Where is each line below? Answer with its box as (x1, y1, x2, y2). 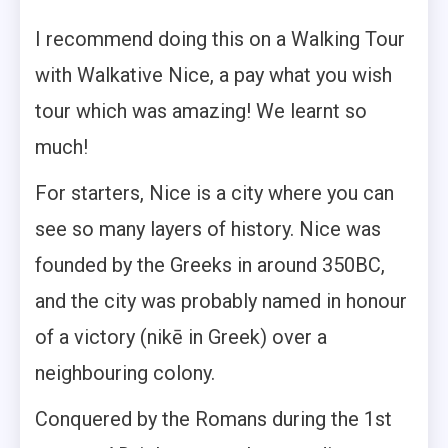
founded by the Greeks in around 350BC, (35, 253, 385, 278)
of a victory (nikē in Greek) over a (35, 325, 327, 350)
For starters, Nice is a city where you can (35, 181, 394, 206)
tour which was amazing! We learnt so (35, 99, 367, 124)
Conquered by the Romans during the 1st (35, 407, 392, 432)
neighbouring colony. (35, 361, 215, 386)
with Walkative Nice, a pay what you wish (35, 63, 392, 88)
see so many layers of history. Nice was (35, 217, 381, 242)
